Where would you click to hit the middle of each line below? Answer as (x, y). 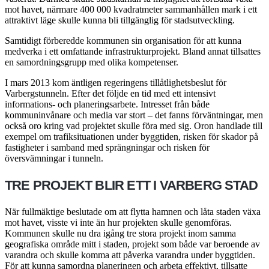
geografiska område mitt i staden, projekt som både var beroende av (132, 244)
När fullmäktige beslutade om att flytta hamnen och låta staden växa (133, 212)
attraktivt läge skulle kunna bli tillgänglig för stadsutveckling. (120, 20)
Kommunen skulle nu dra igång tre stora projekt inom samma (120, 233)
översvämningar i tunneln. (54, 158)
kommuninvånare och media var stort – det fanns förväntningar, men (134, 115)
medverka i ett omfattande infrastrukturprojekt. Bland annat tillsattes (133, 51)
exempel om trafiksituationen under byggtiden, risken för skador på (131, 136)
